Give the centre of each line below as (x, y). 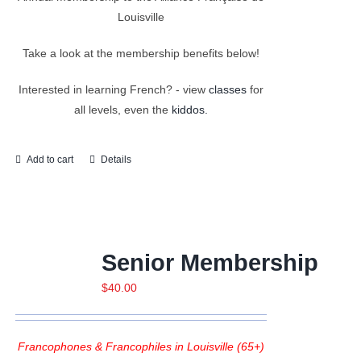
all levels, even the (122, 109)
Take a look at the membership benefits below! (141, 53)
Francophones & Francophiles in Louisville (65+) (141, 346)
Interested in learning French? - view (113, 89)
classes (227, 89)
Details (116, 159)
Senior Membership (210, 262)
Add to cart (50, 159)
